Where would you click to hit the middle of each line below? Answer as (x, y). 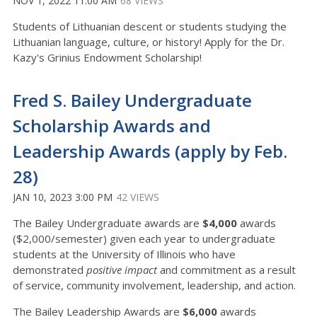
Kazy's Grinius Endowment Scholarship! (107, 57)
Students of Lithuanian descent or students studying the (150, 26)
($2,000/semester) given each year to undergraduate (144, 238)
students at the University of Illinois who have (124, 254)
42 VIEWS (138, 197)
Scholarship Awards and (112, 126)
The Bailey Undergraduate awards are (108, 223)
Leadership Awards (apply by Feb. (150, 151)
